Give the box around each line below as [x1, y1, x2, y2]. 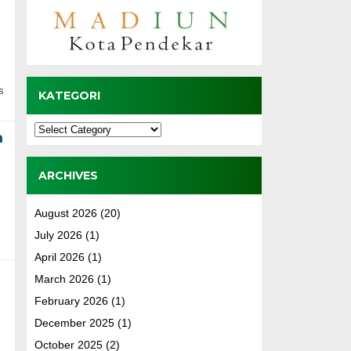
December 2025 [34, 316, 114, 329]
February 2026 [34, 294, 108, 307]
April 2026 [34, 250, 85, 263]
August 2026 [34, 206, 97, 219]
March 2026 [34, 272, 94, 285]
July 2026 [34, 228, 82, 241]
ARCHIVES [38, 168, 98, 183]
